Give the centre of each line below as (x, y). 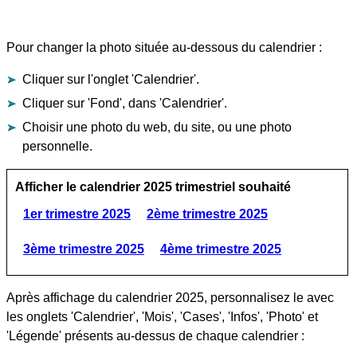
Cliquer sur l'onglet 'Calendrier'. (111, 79)
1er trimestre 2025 (77, 214)
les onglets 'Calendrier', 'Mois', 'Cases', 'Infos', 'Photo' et (162, 316)
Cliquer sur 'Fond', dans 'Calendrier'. (125, 103)
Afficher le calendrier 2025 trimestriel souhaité (153, 186)
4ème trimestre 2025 (221, 249)
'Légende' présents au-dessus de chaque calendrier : (155, 335)
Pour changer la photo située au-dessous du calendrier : (164, 47)
